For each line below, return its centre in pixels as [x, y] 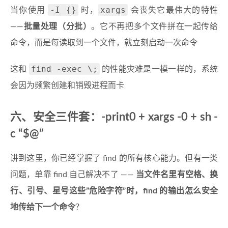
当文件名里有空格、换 [177, 175]
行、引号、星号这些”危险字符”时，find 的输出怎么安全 [114, 191]
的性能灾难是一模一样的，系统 [159, 69]
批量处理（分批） [58, 27]
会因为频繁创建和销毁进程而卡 [67, 86]
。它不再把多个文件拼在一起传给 [155, 27]
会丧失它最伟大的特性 [173, 10]
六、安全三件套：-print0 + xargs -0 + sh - [114, 117]
